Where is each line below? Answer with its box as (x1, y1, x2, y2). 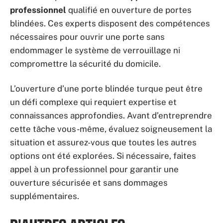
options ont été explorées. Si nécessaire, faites (10, 150, 196, 161)
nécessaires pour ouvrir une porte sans (10, 32, 165, 42)
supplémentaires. (10, 191, 79, 201)
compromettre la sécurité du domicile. (10, 59, 161, 69)
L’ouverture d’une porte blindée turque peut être (10, 83, 203, 94)
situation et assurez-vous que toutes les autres (10, 137, 197, 147)
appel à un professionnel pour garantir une (10, 164, 179, 174)
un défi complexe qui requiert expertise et (10, 97, 177, 107)
